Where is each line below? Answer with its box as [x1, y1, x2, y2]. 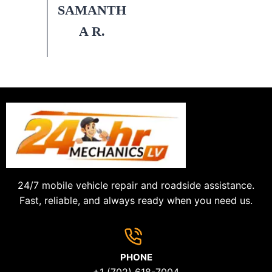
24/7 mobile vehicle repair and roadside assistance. [18, 179, 254, 191]
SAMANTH [58, 2, 126, 18]
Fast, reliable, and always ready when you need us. [19, 194, 253, 206]
